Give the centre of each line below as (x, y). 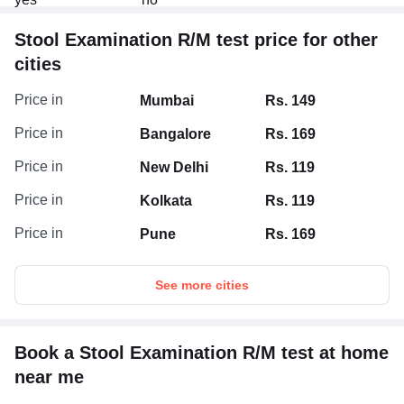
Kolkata (166, 201)
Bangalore (175, 134)
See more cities (202, 285)
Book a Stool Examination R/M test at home (202, 353)
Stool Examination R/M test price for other (196, 40)
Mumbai (167, 101)
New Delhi (174, 168)
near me (49, 377)
